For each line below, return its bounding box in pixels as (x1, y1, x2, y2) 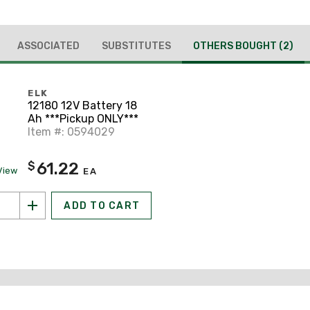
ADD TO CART (64, 199, 140, 212)
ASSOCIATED (17, 39, 80, 52)
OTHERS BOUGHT (192, 39, 279, 52)
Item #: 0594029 (28, 125, 115, 139)
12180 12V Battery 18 (28, 99, 137, 113)
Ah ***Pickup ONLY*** (28, 112, 138, 126)
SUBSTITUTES (101, 39, 171, 52)
